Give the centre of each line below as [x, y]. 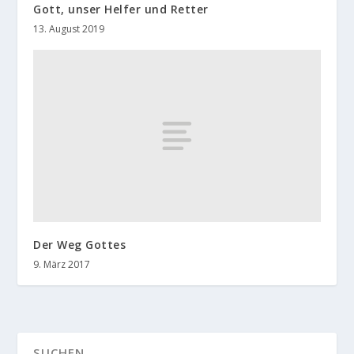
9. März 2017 [62, 264]
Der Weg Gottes [80, 244]
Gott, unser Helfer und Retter [121, 9]
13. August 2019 [69, 29]
